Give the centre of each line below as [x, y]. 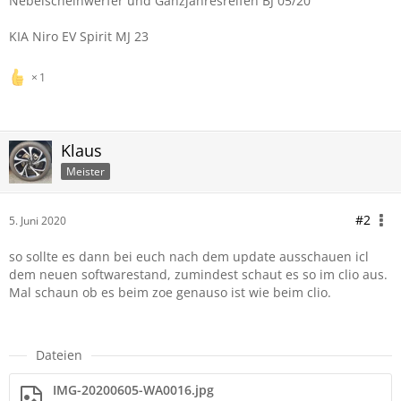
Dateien [59, 355]
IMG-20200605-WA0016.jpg [133, 390]
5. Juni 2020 [38, 221]
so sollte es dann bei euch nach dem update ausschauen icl [189, 256]
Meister [85, 171]
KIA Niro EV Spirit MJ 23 [79, 36]
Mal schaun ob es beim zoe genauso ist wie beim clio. [170, 292]
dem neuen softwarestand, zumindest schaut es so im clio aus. [198, 274]
